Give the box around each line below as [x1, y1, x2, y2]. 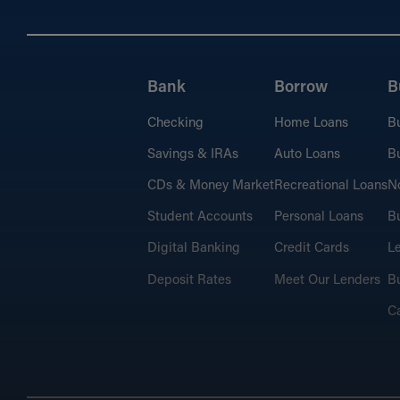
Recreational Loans [273, 179, 387, 193]
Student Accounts [146, 211, 253, 225]
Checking [146, 116, 204, 130]
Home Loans [273, 116, 348, 130]
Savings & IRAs [146, 147, 238, 162]
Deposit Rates [146, 273, 231, 287]
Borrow [273, 79, 328, 96]
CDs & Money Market [146, 179, 274, 193]
